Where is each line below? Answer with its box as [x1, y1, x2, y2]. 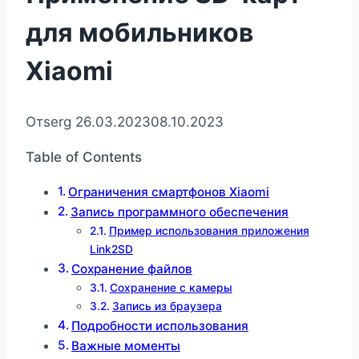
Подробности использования [71, 318, 249, 334]
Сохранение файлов [71, 261, 193, 277]
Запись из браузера [111, 300, 222, 313]
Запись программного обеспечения [71, 204, 289, 220]
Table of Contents [26, 149, 142, 166]
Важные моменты [71, 338, 181, 354]
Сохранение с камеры [109, 281, 232, 295]
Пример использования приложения [108, 224, 309, 238]
